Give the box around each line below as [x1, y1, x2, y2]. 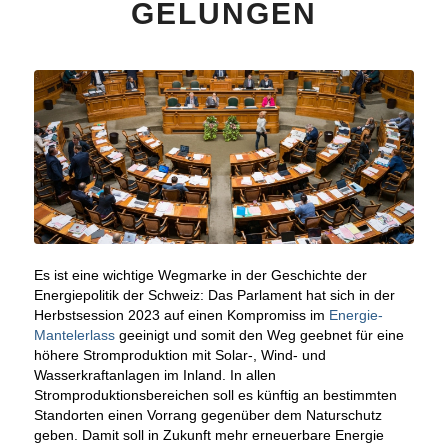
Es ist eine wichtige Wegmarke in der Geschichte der [33, 267, 367, 284]
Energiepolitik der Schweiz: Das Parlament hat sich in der [33, 287, 395, 304]
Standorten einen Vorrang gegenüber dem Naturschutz [33, 407, 382, 424]
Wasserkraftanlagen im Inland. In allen [33, 367, 276, 384]
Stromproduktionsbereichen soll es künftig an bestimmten [33, 387, 397, 404]
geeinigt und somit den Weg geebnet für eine [114, 327, 404, 344]
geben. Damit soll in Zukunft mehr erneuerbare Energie [33, 427, 384, 444]
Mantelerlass [33, 327, 115, 344]
